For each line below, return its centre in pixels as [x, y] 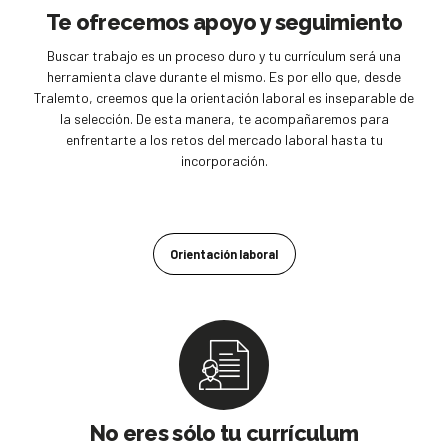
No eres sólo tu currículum [224, 432]
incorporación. [224, 160]
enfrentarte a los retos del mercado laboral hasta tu [224, 139]
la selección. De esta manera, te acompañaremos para [224, 118]
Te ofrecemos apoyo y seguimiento [224, 22]
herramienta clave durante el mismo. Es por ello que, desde [224, 76]
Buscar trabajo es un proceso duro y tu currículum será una [224, 55]
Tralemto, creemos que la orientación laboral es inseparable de [224, 97]
